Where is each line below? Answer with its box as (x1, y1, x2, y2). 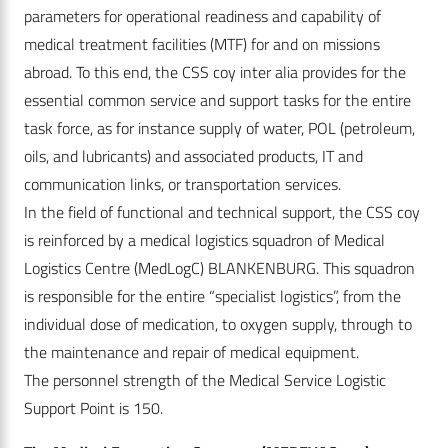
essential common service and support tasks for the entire (24, 88, 411, 113)
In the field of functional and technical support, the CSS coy (24, 200, 420, 225)
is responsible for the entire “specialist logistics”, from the (24, 284, 401, 309)
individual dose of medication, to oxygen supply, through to (24, 312, 412, 337)
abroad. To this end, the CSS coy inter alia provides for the (24, 60, 406, 85)
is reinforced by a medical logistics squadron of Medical (24, 228, 385, 253)
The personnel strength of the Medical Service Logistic (24, 368, 386, 393)
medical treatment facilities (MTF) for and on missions (24, 32, 380, 57)
